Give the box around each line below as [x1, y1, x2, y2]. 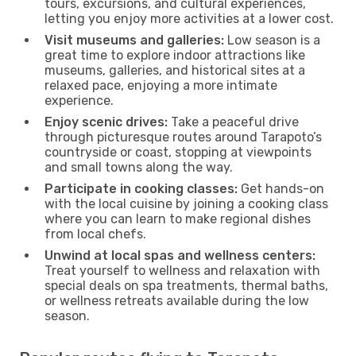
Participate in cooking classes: [44, 180, 238, 196]
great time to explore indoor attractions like [44, 47, 305, 63]
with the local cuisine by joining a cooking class [44, 195, 328, 211]
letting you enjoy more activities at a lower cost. [44, 10, 334, 26]
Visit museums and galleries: [44, 32, 224, 48]
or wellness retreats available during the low [44, 292, 309, 308]
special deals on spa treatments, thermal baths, [44, 277, 328, 293]
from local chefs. [44, 226, 146, 242]
